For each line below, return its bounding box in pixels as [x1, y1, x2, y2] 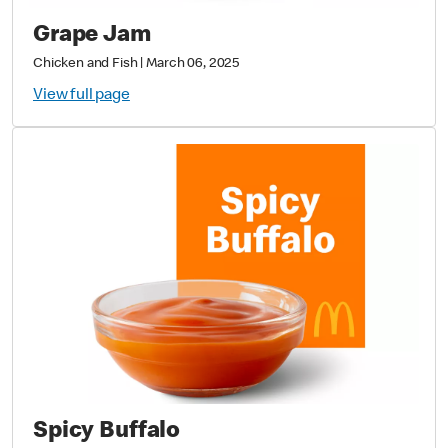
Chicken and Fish [33, 57, 138, 71]
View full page [33, 88, 130, 104]
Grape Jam [33, 24, 151, 48]
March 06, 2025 [146, 57, 240, 71]
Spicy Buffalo [33, 420, 181, 444]
